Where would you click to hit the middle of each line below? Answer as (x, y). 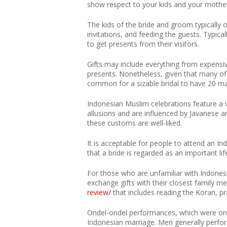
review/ (99, 192)
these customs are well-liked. (135, 123)
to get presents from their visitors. (143, 44)
